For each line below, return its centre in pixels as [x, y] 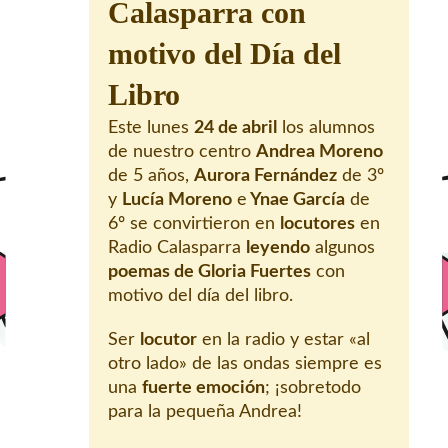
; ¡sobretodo [313, 388]
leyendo [278, 248]
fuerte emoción [203, 388]
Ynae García [296, 200]
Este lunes [151, 128]
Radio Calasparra [177, 248]
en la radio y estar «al [283, 340]
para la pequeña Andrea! [205, 412]
